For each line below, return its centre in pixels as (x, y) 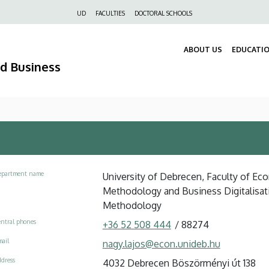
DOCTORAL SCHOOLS (163, 13)
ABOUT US (203, 50)
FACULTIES (110, 13)
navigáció (56, 30)
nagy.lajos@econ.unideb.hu (161, 243)
